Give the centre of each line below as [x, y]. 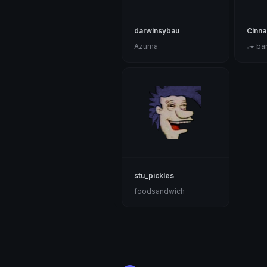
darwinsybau [157, 31]
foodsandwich [159, 191]
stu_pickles [154, 176]
